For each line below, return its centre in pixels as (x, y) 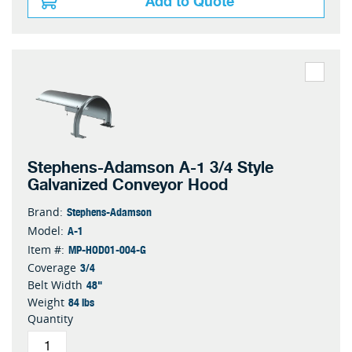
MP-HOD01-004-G (107, 249)
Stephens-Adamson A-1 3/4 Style (150, 168)
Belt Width (55, 285)
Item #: (46, 249)
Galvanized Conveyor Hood (128, 185)
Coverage (52, 268)
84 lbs (81, 302)
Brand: (45, 212)
